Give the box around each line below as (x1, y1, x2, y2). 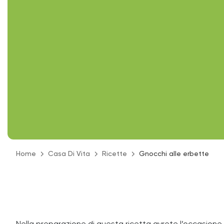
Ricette (102, 150, 127, 157)
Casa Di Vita (48, 150, 90, 157)
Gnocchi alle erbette (139, 150, 209, 157)
